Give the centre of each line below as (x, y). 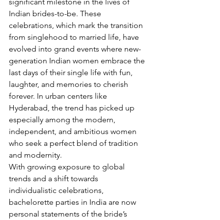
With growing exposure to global (68, 167)
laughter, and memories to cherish (69, 84)
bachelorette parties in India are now (73, 202)
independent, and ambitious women (74, 132)
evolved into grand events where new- (75, 49)
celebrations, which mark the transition (77, 26)
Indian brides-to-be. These (56, 14)
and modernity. (35, 155)
